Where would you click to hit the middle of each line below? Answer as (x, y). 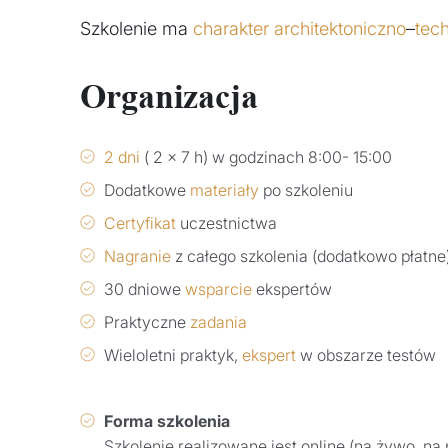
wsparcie (218, 289)
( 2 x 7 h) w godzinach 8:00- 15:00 (266, 157)
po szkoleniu (306, 190)
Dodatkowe (147, 190)
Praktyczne (147, 322)
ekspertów (292, 289)
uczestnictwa (226, 223)
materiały (224, 190)
